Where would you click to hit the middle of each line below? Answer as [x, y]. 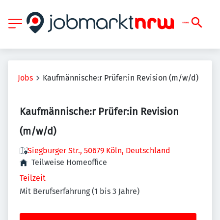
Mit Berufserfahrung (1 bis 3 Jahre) [80, 192]
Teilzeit [33, 178]
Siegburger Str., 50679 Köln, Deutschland [99, 151]
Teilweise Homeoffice [69, 162]
